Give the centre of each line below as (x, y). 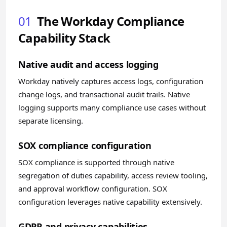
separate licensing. (51, 121)
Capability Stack (64, 38)
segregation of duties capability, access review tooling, (113, 175)
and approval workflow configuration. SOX (93, 188)
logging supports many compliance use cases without (112, 107)
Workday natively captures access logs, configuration (111, 81)
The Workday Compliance (110, 21)
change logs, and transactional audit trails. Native (104, 94)
